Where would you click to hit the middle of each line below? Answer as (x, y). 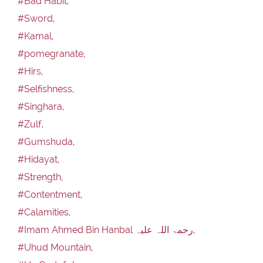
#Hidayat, (38, 159)
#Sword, (36, 18)
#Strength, (40, 177)
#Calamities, (44, 212)
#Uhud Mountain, (55, 247)
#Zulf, (31, 124)
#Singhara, (41, 106)
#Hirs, (30, 71)
